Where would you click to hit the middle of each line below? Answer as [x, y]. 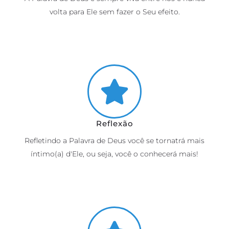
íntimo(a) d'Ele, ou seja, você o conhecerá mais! [114, 154]
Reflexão [114, 123]
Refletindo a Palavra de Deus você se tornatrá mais [114, 140]
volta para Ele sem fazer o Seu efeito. [114, 12]
